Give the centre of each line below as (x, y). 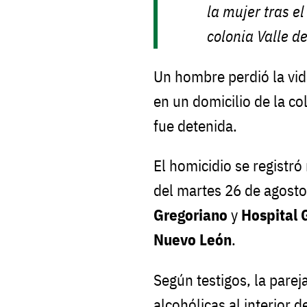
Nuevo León (193, 240)
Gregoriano (191, 215)
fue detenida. (195, 125)
